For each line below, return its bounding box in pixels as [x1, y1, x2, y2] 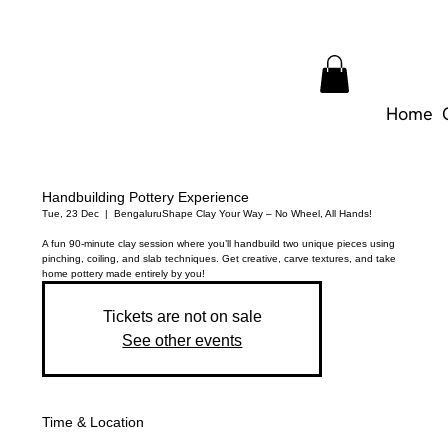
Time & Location [42, 414, 145, 430]
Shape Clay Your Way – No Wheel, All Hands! [162, 208, 373, 219]
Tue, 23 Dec [42, 208, 100, 219]
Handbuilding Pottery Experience [42, 189, 250, 205]
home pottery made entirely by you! [42, 268, 206, 279]
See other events [122, 332, 243, 349]
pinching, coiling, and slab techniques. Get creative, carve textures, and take [42, 253, 397, 264]
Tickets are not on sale [102, 308, 262, 325]
